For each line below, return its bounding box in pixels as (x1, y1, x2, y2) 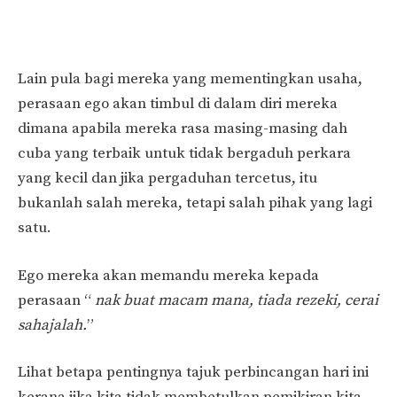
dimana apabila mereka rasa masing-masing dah (18, 119, 347, 139)
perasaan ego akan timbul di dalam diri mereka (18, 94, 338, 114)
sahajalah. (18, 315, 87, 335)
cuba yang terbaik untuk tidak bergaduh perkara (18, 144, 351, 164)
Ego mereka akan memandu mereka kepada (18, 265, 319, 285)
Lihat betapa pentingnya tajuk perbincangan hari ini (18, 362, 369, 383)
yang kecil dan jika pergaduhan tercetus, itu (18, 168, 317, 189)
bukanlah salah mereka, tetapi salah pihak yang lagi (18, 193, 372, 214)
